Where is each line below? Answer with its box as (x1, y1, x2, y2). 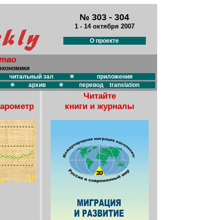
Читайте (83, 91, 116, 101)
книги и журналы (65, 101, 135, 111)
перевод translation (79, 82, 139, 88)
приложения (97, 73, 133, 80)
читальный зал (9, 73, 54, 80)
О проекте (90, 37, 119, 44)
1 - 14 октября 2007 (74, 23, 135, 30)
